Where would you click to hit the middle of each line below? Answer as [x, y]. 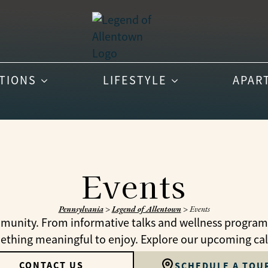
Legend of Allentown [146, 209]
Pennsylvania [81, 209]
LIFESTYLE [135, 80]
